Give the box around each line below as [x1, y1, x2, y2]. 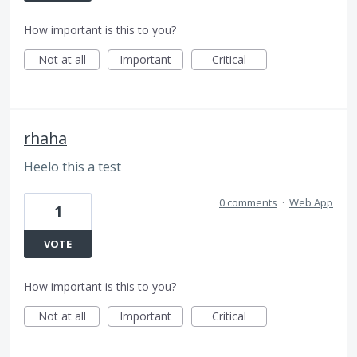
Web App [289, 195, 333, 210]
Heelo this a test [24, 157, 121, 175]
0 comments [219, 195, 277, 210]
